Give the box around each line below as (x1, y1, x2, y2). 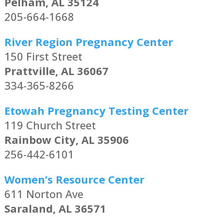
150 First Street (4, 49, 82, 64)
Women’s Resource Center (4, 172, 144, 187)
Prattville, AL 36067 (4, 63, 108, 78)
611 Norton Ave (4, 186, 83, 201)
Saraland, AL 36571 (4, 201, 106, 216)
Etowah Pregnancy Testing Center (4, 103, 188, 118)
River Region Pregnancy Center (4, 34, 173, 49)
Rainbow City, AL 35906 (4, 132, 129, 147)
